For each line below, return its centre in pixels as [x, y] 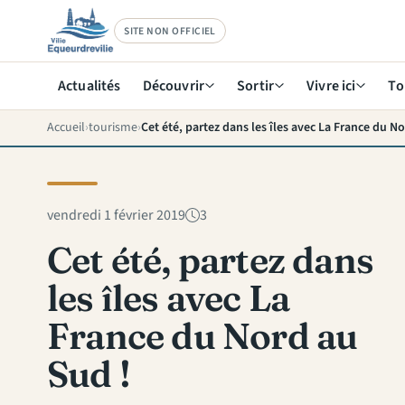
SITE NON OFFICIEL [170, 31]
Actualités [89, 85]
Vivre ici [331, 85]
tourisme [113, 127]
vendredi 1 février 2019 [116, 215]
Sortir [256, 85]
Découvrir [174, 85]
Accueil [66, 127]
